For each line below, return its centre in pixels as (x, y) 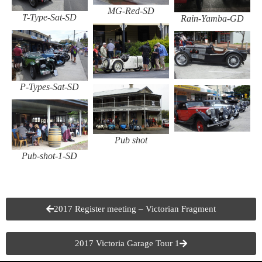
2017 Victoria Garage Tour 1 (127, 243)
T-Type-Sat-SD (50, 17)
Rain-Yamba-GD (212, 18)
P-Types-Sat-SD (50, 87)
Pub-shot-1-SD (50, 156)
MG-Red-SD (131, 11)
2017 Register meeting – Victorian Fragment (135, 208)
